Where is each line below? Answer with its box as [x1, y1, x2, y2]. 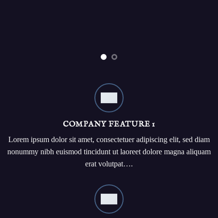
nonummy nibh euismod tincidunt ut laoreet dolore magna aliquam [7, 147, 211, 156]
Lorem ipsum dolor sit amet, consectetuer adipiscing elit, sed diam [8, 135, 210, 144]
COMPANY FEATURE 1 [62, 120, 156, 129]
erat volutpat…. [85, 160, 133, 168]
